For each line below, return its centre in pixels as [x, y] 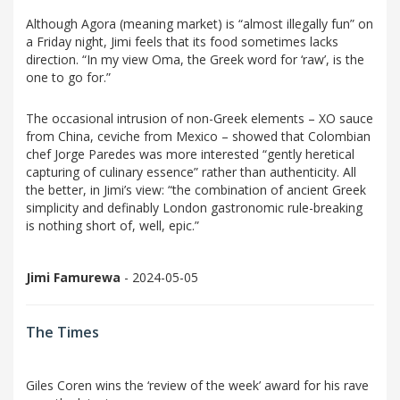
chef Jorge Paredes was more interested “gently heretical [190, 154]
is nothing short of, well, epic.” [112, 226]
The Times [62, 333]
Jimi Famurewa [73, 278]
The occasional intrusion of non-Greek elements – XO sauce [200, 119]
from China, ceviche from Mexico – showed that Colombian [198, 137]
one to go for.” [68, 78]
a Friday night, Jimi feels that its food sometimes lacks [182, 42]
